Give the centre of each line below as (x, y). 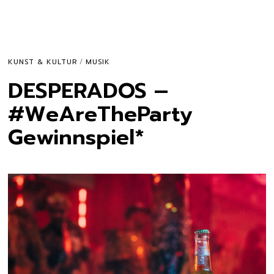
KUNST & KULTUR (43, 62)
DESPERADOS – (88, 91)
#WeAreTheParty (100, 114)
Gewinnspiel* (76, 137)
